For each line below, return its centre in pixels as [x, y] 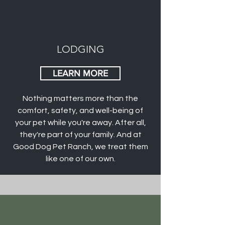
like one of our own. [80, 159]
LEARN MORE [80, 73]
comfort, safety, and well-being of [80, 110]
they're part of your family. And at [80, 135]
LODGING [80, 49]
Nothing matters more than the [80, 98]
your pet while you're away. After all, [80, 123]
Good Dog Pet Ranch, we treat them [80, 147]
